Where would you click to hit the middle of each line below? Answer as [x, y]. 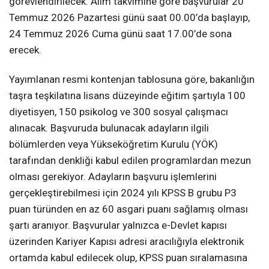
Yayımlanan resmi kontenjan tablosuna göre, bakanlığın [132, 80]
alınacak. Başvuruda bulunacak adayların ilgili [109, 128]
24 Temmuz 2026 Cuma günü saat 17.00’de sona [120, 34]
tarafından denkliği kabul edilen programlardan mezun [130, 161]
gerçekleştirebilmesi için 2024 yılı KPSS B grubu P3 [123, 193]
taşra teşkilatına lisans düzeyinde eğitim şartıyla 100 [127, 96]
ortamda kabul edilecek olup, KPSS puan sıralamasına [128, 258]
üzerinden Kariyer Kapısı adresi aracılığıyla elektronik [126, 242]
